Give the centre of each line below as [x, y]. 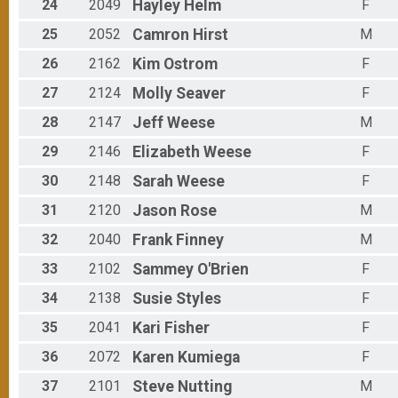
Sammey [163, 270]
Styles [199, 299]
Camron [161, 35]
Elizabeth [166, 152]
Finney [200, 240]
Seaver [201, 94]
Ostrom [191, 64]
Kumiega [209, 358]
